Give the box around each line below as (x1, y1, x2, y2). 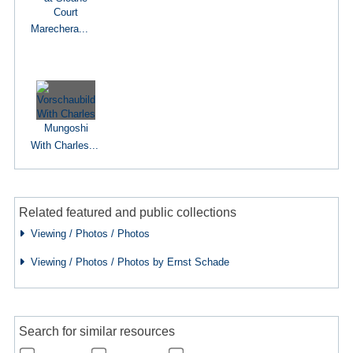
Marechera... (30, 23, 88, 35)
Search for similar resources (18, 323, 175, 338)
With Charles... (30, 139, 98, 152)
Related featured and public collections (18, 205, 236, 220)
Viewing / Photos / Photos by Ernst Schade (24, 256, 229, 269)
